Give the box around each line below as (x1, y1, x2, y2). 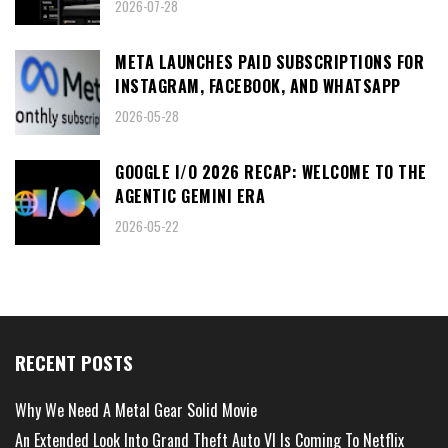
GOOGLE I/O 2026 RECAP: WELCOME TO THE (115, 159, 427, 184)
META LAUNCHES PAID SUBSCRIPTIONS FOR (115, 49, 424, 74)
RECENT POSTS (15, 347, 133, 377)
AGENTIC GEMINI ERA (115, 183, 265, 208)
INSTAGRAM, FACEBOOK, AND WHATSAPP (115, 73, 401, 98)
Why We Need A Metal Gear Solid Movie (15, 397, 257, 422)
